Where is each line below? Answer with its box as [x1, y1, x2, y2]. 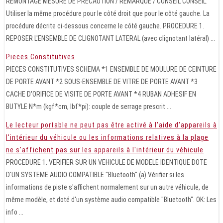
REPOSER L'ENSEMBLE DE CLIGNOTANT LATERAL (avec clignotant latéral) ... [6, 34, 215, 42]
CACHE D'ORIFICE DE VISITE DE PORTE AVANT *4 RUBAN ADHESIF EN [6, 90, 196, 98]
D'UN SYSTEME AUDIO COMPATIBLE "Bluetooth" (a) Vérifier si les [6, 170, 184, 179]
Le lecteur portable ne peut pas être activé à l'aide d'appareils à [6, 120, 217, 129]
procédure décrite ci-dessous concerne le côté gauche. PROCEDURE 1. [6, 21, 204, 30]
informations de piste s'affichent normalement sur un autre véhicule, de [6, 183, 209, 191]
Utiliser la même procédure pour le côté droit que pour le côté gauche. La [6, 9, 210, 17]
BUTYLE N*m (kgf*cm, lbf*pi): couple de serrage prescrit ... [6, 102, 171, 111]
